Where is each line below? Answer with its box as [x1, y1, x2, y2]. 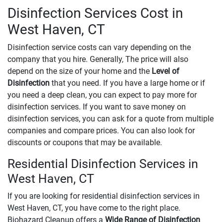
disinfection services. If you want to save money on [7, 102, 186, 112]
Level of [150, 66, 179, 76]
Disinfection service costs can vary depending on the [7, 43, 191, 53]
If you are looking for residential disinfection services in [7, 191, 200, 201]
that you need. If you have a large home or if [50, 78, 205, 88]
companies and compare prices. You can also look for [7, 126, 195, 136]
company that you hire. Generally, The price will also [7, 55, 188, 64]
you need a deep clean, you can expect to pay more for [7, 90, 197, 100]
